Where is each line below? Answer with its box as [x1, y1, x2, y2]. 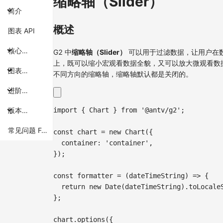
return [61, 182, 85, 191]
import [53, 106, 77, 114]
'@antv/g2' [141, 106, 181, 114]
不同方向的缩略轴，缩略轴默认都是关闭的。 [53, 69, 193, 78]
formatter [77, 171, 113, 180]
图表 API [8, 26, 35, 35]
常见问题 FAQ [8, 125, 41, 134]
